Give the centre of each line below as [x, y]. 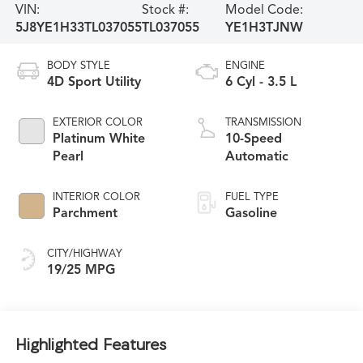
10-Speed [254, 139]
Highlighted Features [90, 344]
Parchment [85, 214]
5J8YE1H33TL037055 [78, 27]
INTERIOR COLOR [96, 197]
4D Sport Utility [94, 82]
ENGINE [245, 66]
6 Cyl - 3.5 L [261, 82]
